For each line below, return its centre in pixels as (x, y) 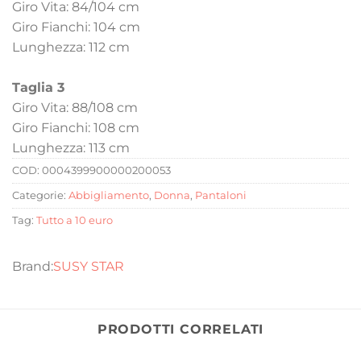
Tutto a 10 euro (75, 221)
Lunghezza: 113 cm (71, 148)
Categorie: (40, 196)
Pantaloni (221, 196)
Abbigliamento (109, 196)
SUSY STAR (89, 267)
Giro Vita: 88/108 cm (75, 108)
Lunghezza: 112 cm (71, 48)
